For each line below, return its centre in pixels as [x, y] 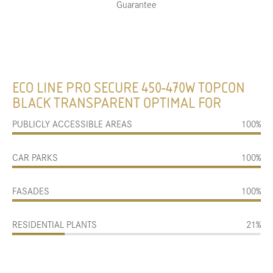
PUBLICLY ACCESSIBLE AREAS [73, 124]
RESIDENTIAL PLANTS [55, 224]
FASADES [31, 191]
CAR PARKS [35, 157]
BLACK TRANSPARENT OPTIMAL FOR [117, 103]
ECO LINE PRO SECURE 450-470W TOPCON [129, 88]
